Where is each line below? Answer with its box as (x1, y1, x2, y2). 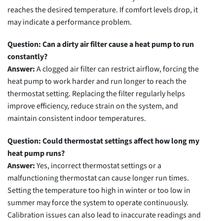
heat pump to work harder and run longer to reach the (7, 76, 186, 87)
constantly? (7, 51, 47, 63)
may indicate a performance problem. (7, 16, 132, 28)
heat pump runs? (7, 148, 65, 159)
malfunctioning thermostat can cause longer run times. (7, 173, 189, 184)
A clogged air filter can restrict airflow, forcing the (35, 64, 199, 75)
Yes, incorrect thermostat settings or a (35, 160, 161, 172)
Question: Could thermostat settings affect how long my (7, 136, 199, 147)
